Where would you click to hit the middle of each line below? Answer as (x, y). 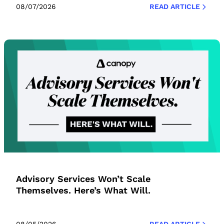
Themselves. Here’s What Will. (83, 190)
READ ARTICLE (175, 7)
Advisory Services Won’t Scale (83, 179)
